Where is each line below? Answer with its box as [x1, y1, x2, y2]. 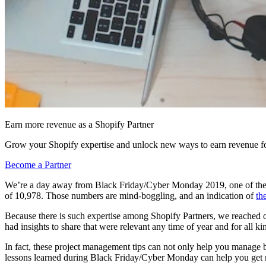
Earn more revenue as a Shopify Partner [5, 119, 154, 130]
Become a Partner [5, 160, 71, 170]
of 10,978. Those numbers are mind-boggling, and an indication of [5, 191, 256, 201]
